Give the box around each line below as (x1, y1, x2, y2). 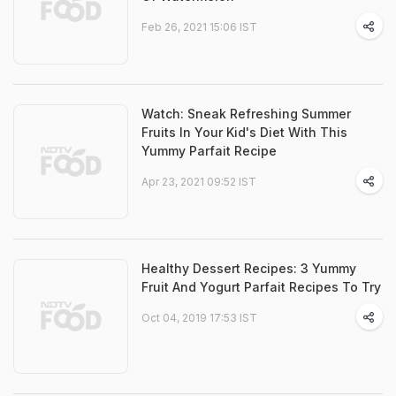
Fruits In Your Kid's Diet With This (141, 125, 347, 140)
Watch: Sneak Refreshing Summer (141, 106, 351, 121)
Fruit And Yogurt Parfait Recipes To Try (141, 279, 381, 294)
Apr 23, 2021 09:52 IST (141, 175, 256, 188)
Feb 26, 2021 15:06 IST (141, 20, 257, 34)
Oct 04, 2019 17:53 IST (141, 311, 257, 324)
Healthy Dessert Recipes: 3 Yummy (141, 261, 356, 276)
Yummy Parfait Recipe (141, 143, 277, 158)
